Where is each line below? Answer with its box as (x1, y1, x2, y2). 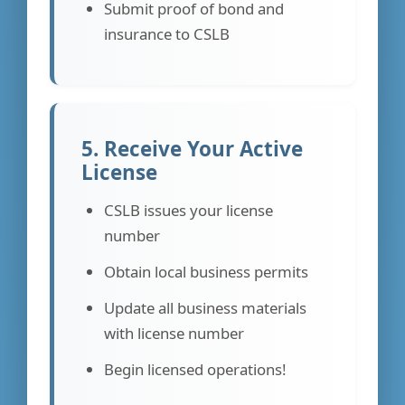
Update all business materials (104, 297, 306, 318)
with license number (104, 322, 244, 344)
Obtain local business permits (104, 260, 308, 282)
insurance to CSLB (104, 23, 230, 44)
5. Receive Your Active (81, 134, 303, 163)
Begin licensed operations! (104, 358, 287, 380)
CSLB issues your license (104, 199, 273, 221)
